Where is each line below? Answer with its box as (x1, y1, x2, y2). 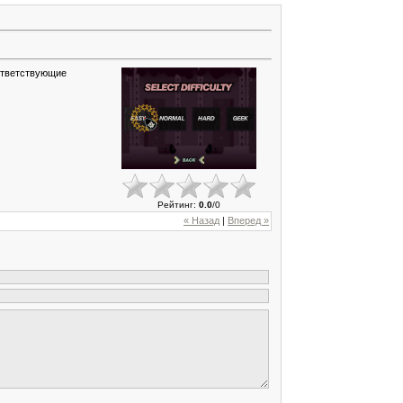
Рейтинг (157, 199, 193, 210)
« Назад (184, 215, 219, 227)
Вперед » (228, 215, 269, 227)
